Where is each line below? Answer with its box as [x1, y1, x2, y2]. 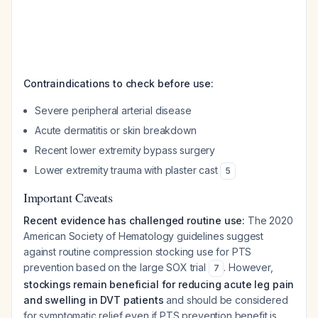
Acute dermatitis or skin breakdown [35, 124, 197, 136]
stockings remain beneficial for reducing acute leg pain [23, 278, 295, 290]
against [23, 246, 56, 258]
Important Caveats [23, 189, 113, 206]
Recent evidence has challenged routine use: [23, 214, 246, 226]
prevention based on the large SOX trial [23, 261, 209, 273]
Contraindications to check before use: [23, 77, 214, 89]
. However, [224, 261, 273, 273]
